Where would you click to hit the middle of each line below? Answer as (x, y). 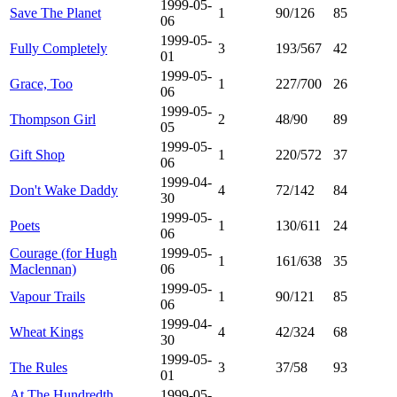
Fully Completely (58, 48)
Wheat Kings (47, 331)
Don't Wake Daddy (64, 190)
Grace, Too (41, 83)
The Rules (39, 367)
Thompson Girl (53, 119)
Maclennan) (43, 269)
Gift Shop (37, 154)
